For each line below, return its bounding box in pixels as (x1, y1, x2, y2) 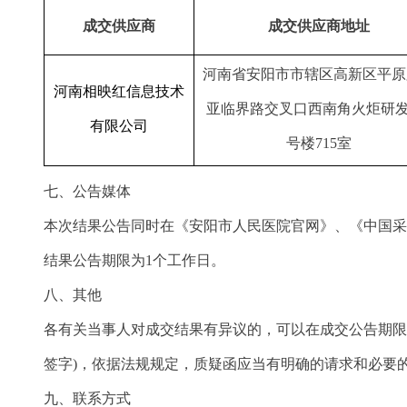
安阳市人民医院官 (189, 218, 305, 233)
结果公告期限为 (44, 253, 145, 268)
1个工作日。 (145, 253, 225, 268)
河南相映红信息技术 (54, 84, 184, 99)
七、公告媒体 (44, 184, 131, 199)
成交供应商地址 (268, 18, 370, 34)
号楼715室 (286, 135, 352, 151)
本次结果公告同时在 (44, 218, 174, 233)
